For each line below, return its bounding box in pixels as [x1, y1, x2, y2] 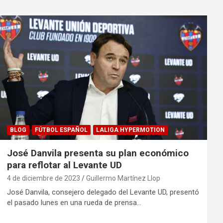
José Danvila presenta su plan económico [6, 147, 189, 159]
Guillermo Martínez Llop [86, 174, 160, 183]
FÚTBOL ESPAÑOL [34, 126, 88, 134]
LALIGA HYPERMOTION [96, 126, 165, 134]
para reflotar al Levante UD [6, 159, 122, 171]
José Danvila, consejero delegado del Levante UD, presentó [6, 188, 199, 197]
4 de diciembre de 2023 [6, 174, 80, 183]
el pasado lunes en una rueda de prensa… [6, 198, 141, 208]
